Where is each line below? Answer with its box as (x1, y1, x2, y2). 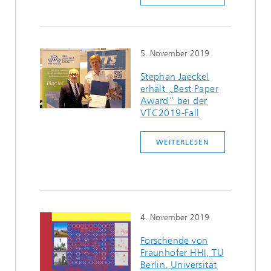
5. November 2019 (140, 48, 209, 59)
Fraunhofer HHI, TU (140, 247, 224, 258)
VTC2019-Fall (140, 107, 200, 119)
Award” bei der (140, 95, 207, 106)
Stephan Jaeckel (140, 71, 209, 82)
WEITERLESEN (155, 138, 209, 146)
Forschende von (140, 235, 208, 246)
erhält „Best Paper (140, 83, 219, 94)
